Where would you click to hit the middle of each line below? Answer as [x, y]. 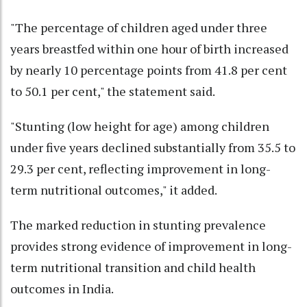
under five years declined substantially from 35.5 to [153, 147]
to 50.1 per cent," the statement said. [113, 91]
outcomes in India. [62, 288]
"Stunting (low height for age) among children [140, 126]
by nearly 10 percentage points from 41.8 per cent [149, 70]
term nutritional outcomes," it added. [114, 189]
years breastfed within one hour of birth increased [149, 48]
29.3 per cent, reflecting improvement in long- [140, 168]
